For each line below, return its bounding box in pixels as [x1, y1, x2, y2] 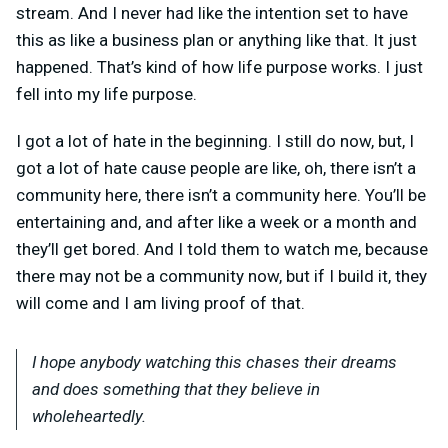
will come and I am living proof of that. [16, 292, 305, 313]
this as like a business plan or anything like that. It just [16, 29, 417, 50]
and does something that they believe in [32, 378, 320, 399]
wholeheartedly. [32, 405, 146, 426]
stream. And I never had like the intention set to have [16, 2, 408, 23]
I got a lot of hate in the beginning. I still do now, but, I [16, 130, 414, 151]
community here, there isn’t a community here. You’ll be [16, 184, 426, 205]
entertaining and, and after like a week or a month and [16, 211, 417, 232]
